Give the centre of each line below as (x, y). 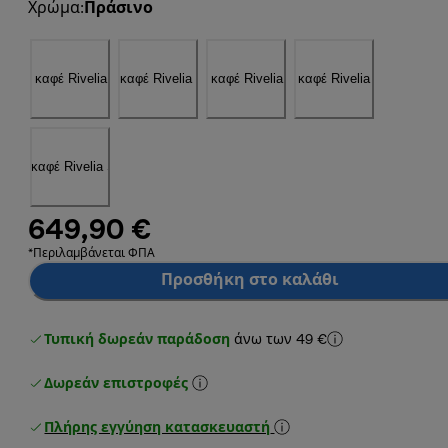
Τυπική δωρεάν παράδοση (137, 340)
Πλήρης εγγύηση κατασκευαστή (157, 428)
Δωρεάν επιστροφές (116, 384)
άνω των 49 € (281, 340)
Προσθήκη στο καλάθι (250, 280)
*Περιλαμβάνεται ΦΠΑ (92, 253)
